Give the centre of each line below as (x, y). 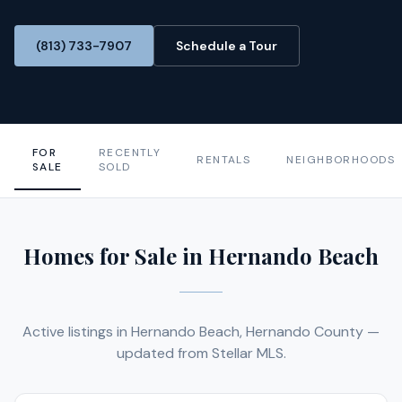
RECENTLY (130, 153)
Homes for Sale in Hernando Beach (201, 256)
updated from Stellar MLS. (201, 353)
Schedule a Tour (227, 46)
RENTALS (224, 160)
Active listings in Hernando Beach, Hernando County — (201, 332)
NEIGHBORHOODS (341, 160)
